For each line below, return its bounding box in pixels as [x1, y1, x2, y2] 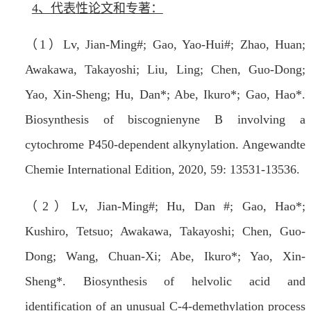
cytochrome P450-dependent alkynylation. [24, 137, 242, 152]
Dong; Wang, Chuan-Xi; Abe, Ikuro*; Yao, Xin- [24, 249, 305, 263]
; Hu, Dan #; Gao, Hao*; [154, 199, 306, 213]
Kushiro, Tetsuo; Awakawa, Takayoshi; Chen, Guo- [24, 224, 305, 238]
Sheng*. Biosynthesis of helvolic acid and [24, 274, 305, 288]
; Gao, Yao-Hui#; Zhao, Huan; [143, 37, 306, 52]
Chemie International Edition [24, 162, 171, 177]
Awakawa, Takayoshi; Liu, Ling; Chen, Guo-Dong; [24, 62, 305, 77]
